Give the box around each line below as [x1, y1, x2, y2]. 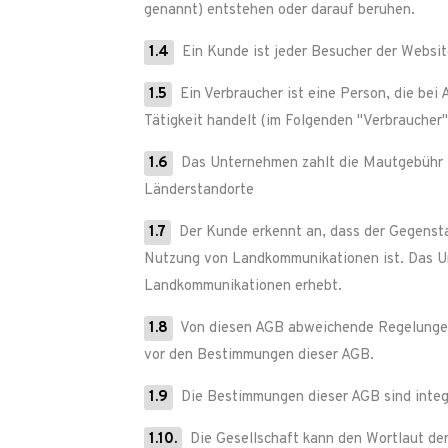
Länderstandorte [144, 181, 254, 200]
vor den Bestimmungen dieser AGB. [144, 346, 374, 365]
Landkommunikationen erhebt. [144, 277, 342, 296]
